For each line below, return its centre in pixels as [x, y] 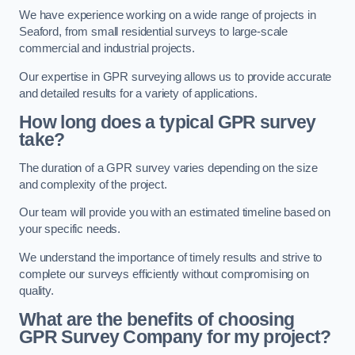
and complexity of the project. [93, 184]
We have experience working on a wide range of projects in [168, 15]
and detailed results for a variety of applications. [138, 93]
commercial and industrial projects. [107, 48]
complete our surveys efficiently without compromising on [164, 274]
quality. [36, 290]
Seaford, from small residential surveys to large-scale [154, 32]
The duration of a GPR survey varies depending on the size [168, 168]
